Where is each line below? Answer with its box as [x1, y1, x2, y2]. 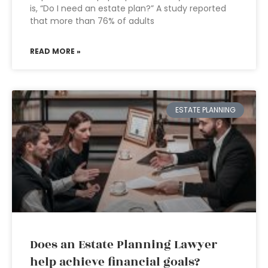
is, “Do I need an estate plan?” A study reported [30, 2, 226, 14]
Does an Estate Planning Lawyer [30, 236, 217, 254]
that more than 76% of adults [30, 15, 154, 27]
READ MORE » [30, 46, 81, 56]
